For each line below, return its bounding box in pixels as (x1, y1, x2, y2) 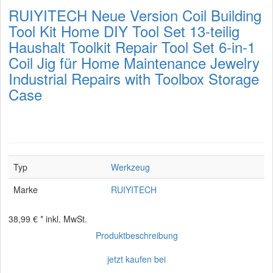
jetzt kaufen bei (107, 253, 166, 265)
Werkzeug (111, 161, 150, 173)
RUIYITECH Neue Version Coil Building (9, 4, 261, 26)
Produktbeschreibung (95, 229, 178, 241)
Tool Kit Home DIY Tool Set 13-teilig (9, 20, 239, 41)
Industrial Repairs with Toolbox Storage (9, 68, 259, 89)
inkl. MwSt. (46, 213, 87, 225)
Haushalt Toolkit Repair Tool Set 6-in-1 (9, 36, 255, 57)
